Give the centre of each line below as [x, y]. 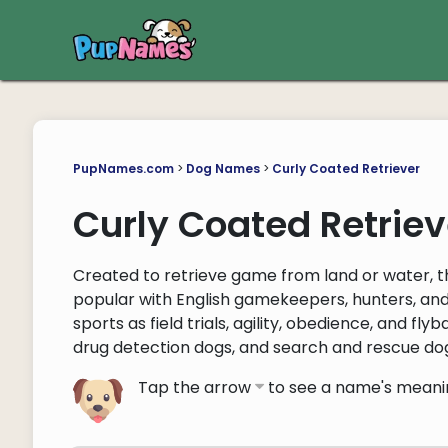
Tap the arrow [197, 387]
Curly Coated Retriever [345, 168]
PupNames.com [123, 168]
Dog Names [222, 168]
